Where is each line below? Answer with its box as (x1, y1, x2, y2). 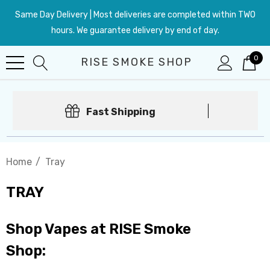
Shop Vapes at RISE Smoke (6, 221, 191, 237)
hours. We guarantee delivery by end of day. (51, 25, 219, 36)
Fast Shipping (86, 106, 156, 118)
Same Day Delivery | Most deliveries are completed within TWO (14, 10, 256, 20)
